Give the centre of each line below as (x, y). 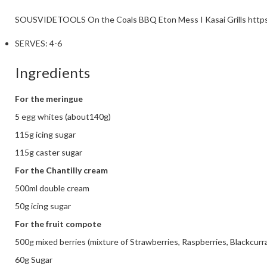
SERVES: (32, 44)
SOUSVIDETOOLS (50, 20)
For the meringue (49, 99)
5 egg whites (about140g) (63, 117)
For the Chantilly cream (61, 170)
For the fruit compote (58, 224)
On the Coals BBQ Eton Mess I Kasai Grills (167, 20)
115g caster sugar (49, 153)
